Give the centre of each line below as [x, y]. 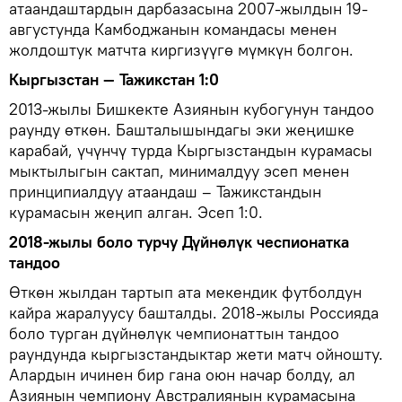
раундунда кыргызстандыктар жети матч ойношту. [196, 354]
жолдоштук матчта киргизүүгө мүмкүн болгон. [181, 49]
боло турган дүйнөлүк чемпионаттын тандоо [174, 333]
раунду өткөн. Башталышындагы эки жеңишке [182, 129]
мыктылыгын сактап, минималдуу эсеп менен [179, 170]
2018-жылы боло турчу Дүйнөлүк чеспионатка [179, 241]
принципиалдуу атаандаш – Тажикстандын [165, 191]
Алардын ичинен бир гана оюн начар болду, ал [182, 374]
